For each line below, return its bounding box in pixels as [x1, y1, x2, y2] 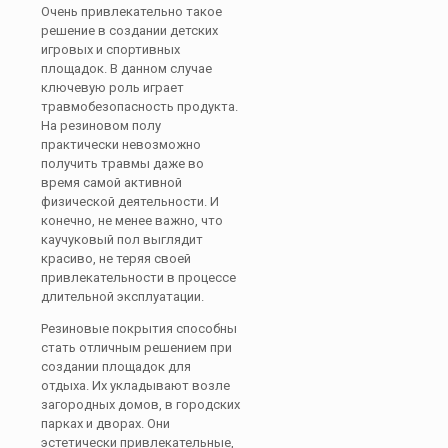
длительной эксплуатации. [41, 289, 204, 304]
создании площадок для [41, 359, 191, 374]
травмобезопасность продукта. [41, 99, 238, 114]
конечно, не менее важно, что [41, 213, 223, 228]
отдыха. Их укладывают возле [41, 378, 230, 393]
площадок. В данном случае [41, 61, 212, 76]
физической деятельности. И [41, 194, 219, 209]
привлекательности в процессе [41, 270, 236, 285]
